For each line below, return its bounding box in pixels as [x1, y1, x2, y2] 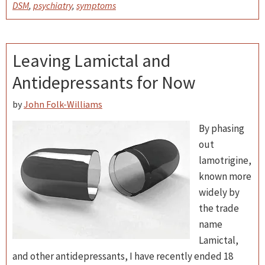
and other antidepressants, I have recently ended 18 [12, 250, 233, 263]
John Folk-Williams [24, 98, 102, 110]
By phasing [199, 122, 244, 135]
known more [199, 170, 251, 183]
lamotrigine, [199, 154, 251, 167]
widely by [199, 186, 240, 199]
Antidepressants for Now [12, 71, 196, 93]
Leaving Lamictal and [12, 49, 170, 72]
